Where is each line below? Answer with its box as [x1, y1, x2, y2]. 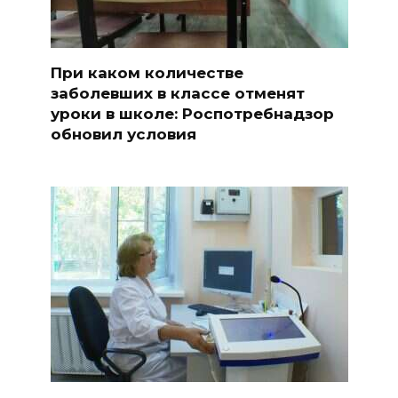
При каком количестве [50, 63, 243, 82]
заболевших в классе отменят [50, 84, 305, 102]
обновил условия [50, 124, 196, 143]
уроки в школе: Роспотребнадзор [50, 104, 334, 123]
